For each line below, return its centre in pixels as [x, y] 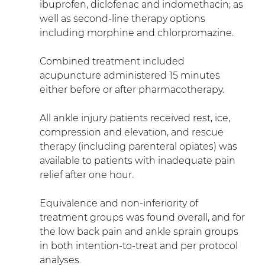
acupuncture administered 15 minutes [131, 75]
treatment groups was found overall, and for [143, 217]
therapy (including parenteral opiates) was [139, 146]
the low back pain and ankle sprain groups [140, 231]
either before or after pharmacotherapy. [132, 89]
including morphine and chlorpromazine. [136, 33]
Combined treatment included [113, 61]
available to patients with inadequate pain [138, 160]
